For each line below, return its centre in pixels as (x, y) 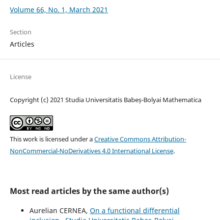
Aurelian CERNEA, (59, 211)
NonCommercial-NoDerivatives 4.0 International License (91, 151)
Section (20, 32)
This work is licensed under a (52, 139)
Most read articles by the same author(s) (89, 191)
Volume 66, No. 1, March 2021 (59, 9)
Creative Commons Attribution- (140, 139)
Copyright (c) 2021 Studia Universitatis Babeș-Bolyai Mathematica (105, 100)
